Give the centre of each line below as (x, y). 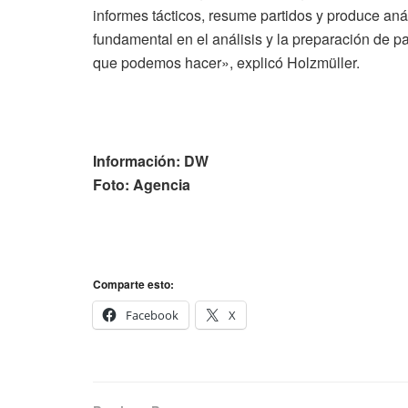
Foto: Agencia (142, 184)
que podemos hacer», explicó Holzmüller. (226, 62)
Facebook (152, 315)
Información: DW (151, 160)
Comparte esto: (133, 284)
